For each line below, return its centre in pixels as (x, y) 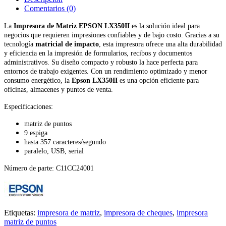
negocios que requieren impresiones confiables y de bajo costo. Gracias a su (112, 35)
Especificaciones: (29, 106)
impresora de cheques (138, 212)
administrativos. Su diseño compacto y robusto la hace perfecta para (101, 62)
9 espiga (36, 133)
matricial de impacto (67, 44)
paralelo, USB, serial (54, 151)
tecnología (20, 44)
